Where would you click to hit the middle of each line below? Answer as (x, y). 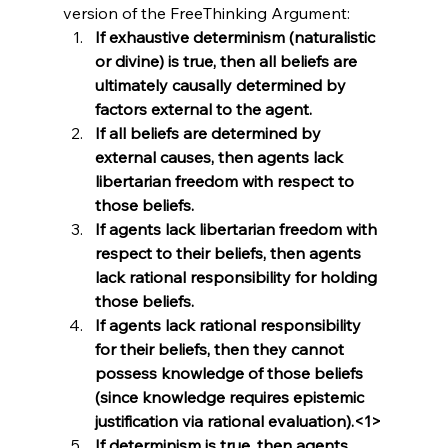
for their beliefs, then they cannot (221, 349)
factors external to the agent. (203, 109)
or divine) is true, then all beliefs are (227, 61)
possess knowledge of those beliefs (230, 373)
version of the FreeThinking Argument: (206, 13)
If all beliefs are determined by (209, 133)
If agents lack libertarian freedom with (237, 229)
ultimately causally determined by (222, 85)
